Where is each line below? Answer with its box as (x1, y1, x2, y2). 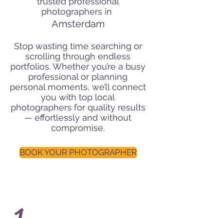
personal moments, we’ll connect (10, 82, 146, 92)
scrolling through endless (25, 51, 130, 61)
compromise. (51, 123, 105, 133)
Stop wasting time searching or (14, 41, 142, 51)
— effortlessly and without (24, 112, 131, 123)
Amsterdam (51, 18, 105, 30)
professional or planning (28, 72, 127, 82)
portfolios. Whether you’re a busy (10, 61, 145, 72)
